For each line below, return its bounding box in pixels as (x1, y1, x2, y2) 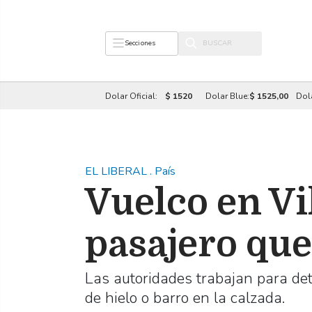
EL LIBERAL (85, 164, 150, 179)
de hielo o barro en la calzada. (85, 288, 285, 309)
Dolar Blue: (205, 90, 249, 102)
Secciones (124, 38, 156, 48)
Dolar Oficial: (104, 90, 159, 102)
